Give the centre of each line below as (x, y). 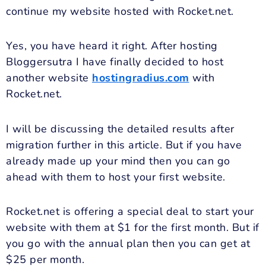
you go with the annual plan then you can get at (128, 244)
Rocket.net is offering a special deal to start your (130, 212)
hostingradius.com (141, 78)
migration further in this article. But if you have (124, 145)
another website (49, 78)
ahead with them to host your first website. (116, 177)
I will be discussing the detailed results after (120, 129)
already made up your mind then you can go (118, 161)
